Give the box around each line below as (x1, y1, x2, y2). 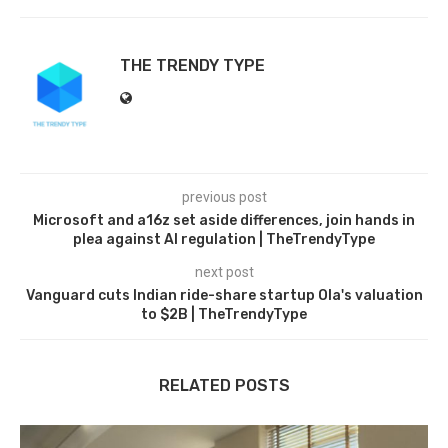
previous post (181, 188, 267, 205)
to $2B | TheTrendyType (141, 305, 307, 323)
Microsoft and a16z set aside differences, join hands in (33, 211, 415, 229)
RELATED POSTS (158, 375, 290, 395)
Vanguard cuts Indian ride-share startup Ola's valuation (25, 286, 423, 304)
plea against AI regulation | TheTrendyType (73, 230, 375, 248)
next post (194, 263, 254, 280)
